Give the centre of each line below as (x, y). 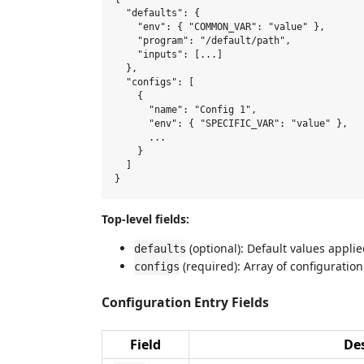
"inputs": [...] (169, 54)
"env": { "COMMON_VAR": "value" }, (220, 26)
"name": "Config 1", (186, 109)
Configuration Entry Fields (185, 302)
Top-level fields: (145, 219)
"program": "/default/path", (203, 40)
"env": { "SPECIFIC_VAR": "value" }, (231, 123)
